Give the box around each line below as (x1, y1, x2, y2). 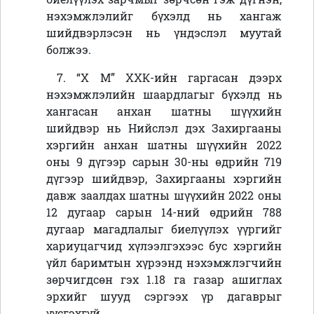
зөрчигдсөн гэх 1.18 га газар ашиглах (46, 272, 282, 287)
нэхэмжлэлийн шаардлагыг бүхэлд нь (46, 87, 282, 102)
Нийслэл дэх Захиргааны (128, 121, 282, 136)
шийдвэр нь (46, 121, 121, 136)
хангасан (46, 104, 118, 119)
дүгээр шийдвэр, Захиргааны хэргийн (46, 171, 282, 186)
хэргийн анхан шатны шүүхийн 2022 (46, 137, 282, 153)
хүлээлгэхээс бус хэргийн (128, 238, 282, 254)
